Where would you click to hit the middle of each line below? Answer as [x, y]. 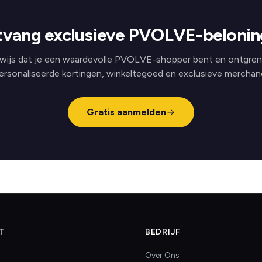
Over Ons [162, 255]
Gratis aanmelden [126, 112]
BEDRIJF [163, 232]
